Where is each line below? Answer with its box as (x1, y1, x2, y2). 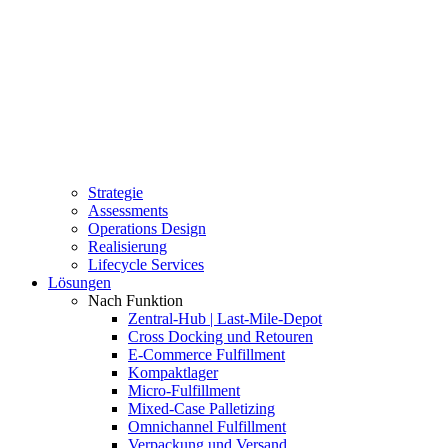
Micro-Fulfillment (128, 381, 240, 399)
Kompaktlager (128, 363, 218, 381)
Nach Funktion (88, 291, 183, 309)
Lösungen (48, 273, 111, 291)
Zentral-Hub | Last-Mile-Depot (128, 309, 322, 327)
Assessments (88, 201, 168, 219)
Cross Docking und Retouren (128, 327, 313, 345)
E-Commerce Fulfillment (128, 345, 285, 363)
